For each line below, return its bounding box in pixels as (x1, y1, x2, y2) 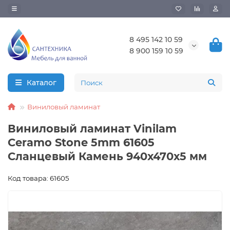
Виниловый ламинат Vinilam (8, 122, 177, 135)
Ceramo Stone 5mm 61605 (8, 136, 155, 149)
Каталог (27, 78, 56, 87)
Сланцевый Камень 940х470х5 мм (8, 149, 207, 163)
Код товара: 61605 (8, 174, 69, 182)
